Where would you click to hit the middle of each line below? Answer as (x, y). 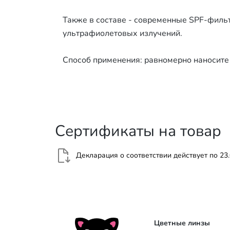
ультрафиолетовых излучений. (122, 33)
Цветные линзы (182, 223)
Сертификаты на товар (138, 131)
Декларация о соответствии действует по (148, 155)
